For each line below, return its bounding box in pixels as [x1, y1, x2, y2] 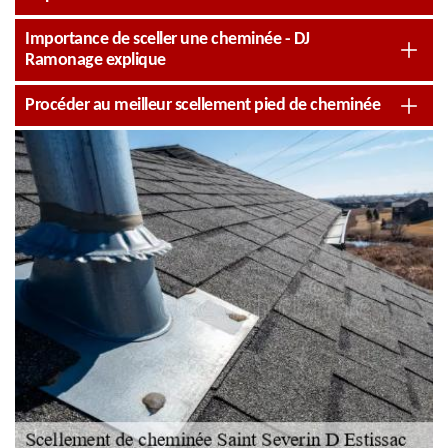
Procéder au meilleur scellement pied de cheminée [25, 96, 380, 115]
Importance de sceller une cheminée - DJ [25, 30, 310, 49]
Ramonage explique [25, 51, 166, 70]
